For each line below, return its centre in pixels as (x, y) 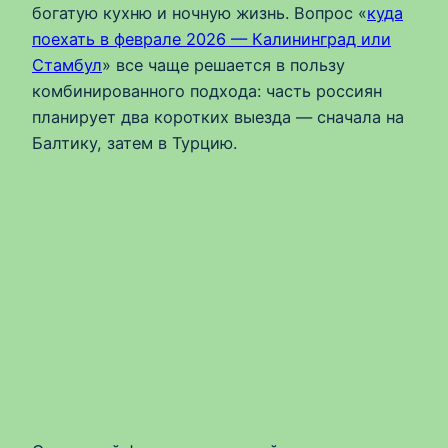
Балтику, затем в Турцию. (134, 142)
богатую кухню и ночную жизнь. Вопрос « (199, 12)
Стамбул (67, 64)
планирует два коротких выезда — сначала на (218, 116)
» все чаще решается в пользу (223, 64)
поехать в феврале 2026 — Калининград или (211, 38)
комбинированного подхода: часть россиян (207, 90)
